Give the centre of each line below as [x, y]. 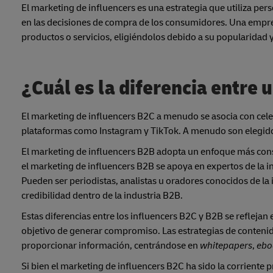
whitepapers [226, 246]
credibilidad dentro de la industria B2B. [102, 196]
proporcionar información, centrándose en [111, 246]
